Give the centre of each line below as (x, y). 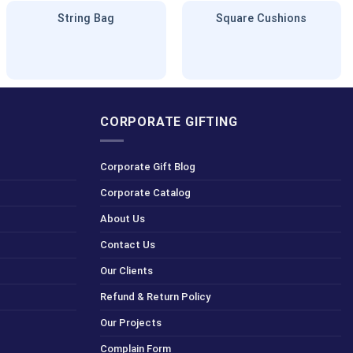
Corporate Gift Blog (148, 167)
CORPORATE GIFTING (169, 121)
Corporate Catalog (145, 193)
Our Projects (131, 323)
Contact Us (128, 245)
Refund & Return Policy (155, 297)
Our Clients (126, 271)
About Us (123, 219)
